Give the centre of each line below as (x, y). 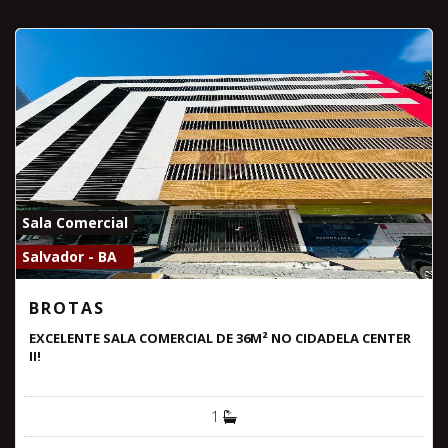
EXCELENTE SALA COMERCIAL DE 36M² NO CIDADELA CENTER (220, 337)
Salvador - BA (69, 256)
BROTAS (67, 307)
